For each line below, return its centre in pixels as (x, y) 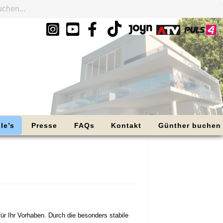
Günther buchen (189, 125)
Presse (44, 125)
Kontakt (126, 125)
